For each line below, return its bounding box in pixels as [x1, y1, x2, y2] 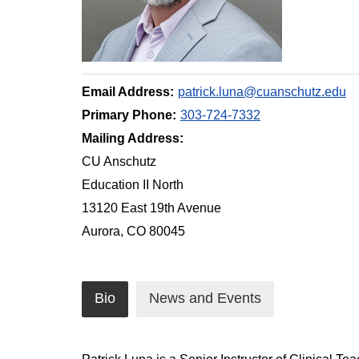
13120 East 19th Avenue [82, 201, 221, 215]
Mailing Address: [82, 131, 184, 145]
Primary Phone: [82, 108, 176, 122]
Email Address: [82, 85, 174, 99]
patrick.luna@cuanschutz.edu [178, 85, 346, 99]
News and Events [149, 290, 261, 306]
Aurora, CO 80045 [82, 224, 185, 238]
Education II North [82, 178, 184, 192]
